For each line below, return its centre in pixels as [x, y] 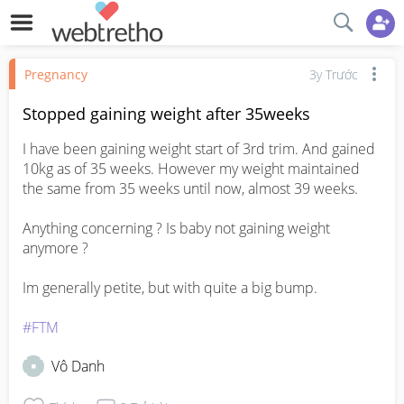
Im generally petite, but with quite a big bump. [172, 288]
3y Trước [334, 74]
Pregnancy [56, 74]
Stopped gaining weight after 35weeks [166, 114]
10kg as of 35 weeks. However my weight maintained [191, 169]
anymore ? [57, 248]
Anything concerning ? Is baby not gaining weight [176, 228]
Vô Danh [78, 366]
